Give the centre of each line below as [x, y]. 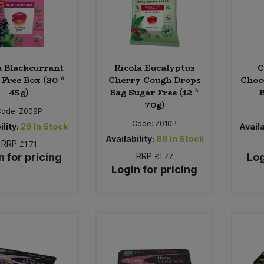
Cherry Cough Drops [154, 80]
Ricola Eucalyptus [154, 68]
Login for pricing [155, 170]
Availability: [130, 139]
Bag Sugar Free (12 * [155, 93]
